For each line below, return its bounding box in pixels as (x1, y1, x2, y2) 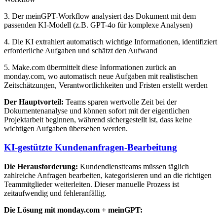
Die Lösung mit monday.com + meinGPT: (4, 206, 143, 215)
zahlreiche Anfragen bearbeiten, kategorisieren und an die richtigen (4, 171, 212, 180)
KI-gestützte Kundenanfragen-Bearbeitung (4, 142, 177, 153)
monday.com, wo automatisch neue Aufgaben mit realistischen (4, 72, 198, 80)
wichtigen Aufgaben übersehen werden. (4, 124, 128, 133)
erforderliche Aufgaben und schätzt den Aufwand (4, 46, 157, 55)
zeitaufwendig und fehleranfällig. (4, 189, 107, 198)
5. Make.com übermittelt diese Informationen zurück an (4, 63, 176, 72)
